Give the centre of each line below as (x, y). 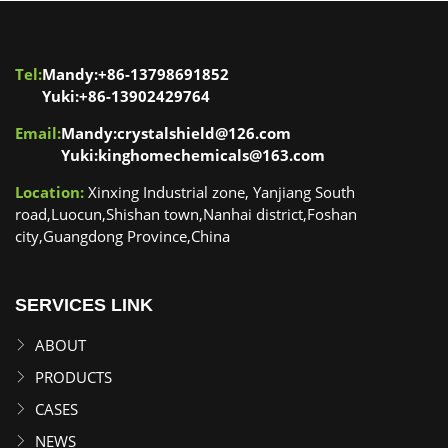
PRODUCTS (73, 376)
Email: (38, 132)
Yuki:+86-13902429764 (126, 95)
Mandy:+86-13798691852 (135, 73)
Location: (49, 191)
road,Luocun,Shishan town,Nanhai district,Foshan (186, 213)
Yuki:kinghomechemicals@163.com (193, 154)
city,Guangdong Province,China (122, 235)
